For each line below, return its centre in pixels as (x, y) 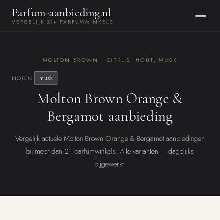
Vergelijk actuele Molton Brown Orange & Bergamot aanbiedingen (110, 138)
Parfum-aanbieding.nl (62, 13)
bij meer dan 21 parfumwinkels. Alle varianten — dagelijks (110, 151)
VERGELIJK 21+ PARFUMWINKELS (63, 22)
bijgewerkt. (110, 164)
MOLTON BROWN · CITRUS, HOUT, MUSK (110, 60)
